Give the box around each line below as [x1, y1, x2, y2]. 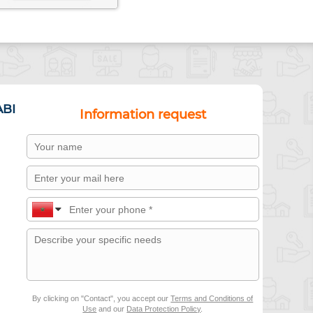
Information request [79, 107, 206, 122]
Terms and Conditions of [170, 294, 254, 303]
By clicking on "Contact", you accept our [32, 294, 171, 303]
